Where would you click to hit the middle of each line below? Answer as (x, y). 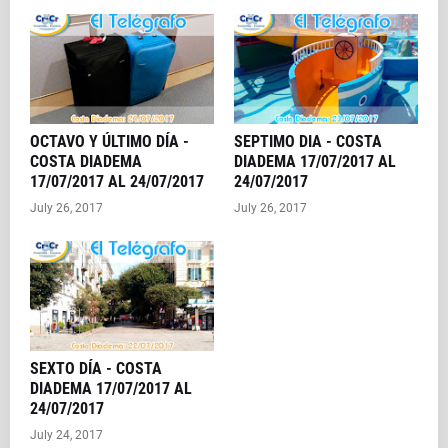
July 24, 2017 (66, 435)
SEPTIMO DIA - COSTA (308, 142)
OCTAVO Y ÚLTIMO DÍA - (109, 142)
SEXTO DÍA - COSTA (96, 369)
